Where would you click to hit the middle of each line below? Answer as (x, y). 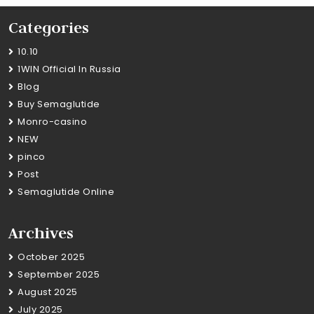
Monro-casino (52, 122)
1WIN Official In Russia (69, 69)
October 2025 (51, 257)
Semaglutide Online (66, 192)
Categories (49, 28)
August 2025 (48, 292)
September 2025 (59, 275)
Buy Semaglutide (59, 104)
